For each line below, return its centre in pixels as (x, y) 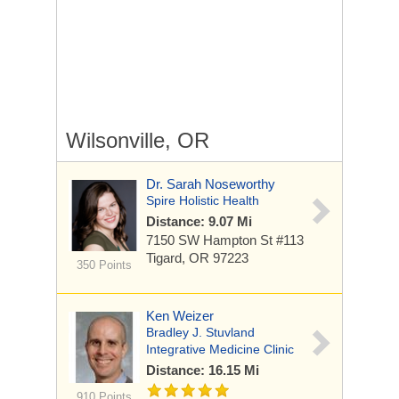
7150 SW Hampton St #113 (225, 240)
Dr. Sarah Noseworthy (211, 184)
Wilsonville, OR (138, 140)
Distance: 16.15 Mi (203, 370)
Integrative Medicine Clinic (220, 349)
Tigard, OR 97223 (197, 258)
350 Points (104, 265)
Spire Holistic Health (203, 200)
